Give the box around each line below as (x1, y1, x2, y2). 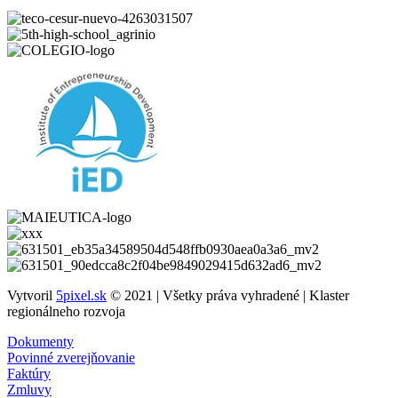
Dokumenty (7, 333, 74, 349)
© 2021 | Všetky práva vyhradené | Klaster (107, 287, 349, 303)
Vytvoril (7, 287, 56, 303)
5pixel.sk (56, 287, 107, 303)
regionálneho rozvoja (7, 303, 125, 319)
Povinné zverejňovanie (7, 349, 135, 365)
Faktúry (7, 365, 51, 381)
